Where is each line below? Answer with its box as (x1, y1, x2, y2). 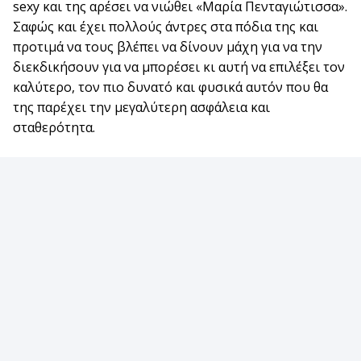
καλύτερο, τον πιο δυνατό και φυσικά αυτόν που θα (13, 78, 328, 97)
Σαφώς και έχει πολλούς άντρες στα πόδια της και (13, 18, 318, 36)
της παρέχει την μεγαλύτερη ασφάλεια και (13, 98, 270, 117)
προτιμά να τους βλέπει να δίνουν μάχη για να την (13, 38, 322, 56)
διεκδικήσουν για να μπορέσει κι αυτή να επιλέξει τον (13, 58, 345, 77)
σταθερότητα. (13, 118, 95, 137)
